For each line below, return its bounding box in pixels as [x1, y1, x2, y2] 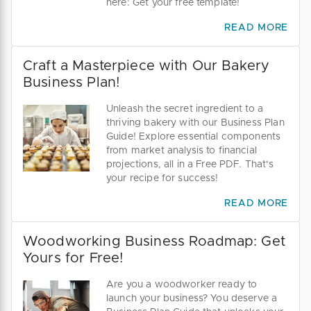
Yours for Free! [23, 251, 124, 266]
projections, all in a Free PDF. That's [106, 160, 274, 170]
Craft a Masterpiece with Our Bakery [23, 59, 270, 74]
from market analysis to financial [106, 146, 257, 156]
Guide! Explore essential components [106, 132, 281, 142]
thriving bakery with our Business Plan [106, 118, 285, 128]
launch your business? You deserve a [106, 294, 278, 304]
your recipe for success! [106, 174, 219, 184]
